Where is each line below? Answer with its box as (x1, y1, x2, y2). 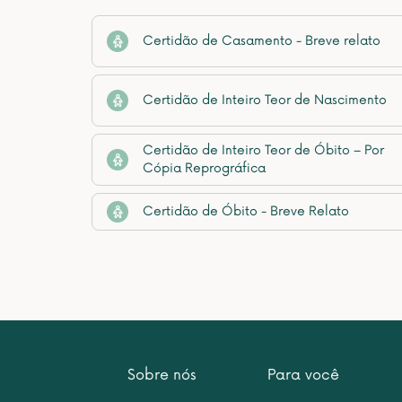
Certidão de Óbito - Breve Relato (143, 204, 349, 219)
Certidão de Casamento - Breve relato (143, 33, 380, 48)
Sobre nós (127, 366, 197, 384)
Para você (267, 366, 339, 384)
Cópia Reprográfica (143, 161, 266, 176)
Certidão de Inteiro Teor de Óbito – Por (143, 143, 384, 158)
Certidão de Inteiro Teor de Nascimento (143, 92, 387, 108)
